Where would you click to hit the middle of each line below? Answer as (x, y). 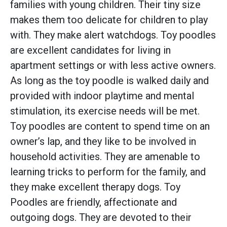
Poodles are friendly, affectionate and (93, 202)
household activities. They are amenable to (105, 156)
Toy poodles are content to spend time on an (110, 126)
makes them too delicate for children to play (109, 20)
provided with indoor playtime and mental (102, 96)
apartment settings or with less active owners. (113, 65)
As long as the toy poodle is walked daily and (109, 80)
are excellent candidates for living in (90, 50)
